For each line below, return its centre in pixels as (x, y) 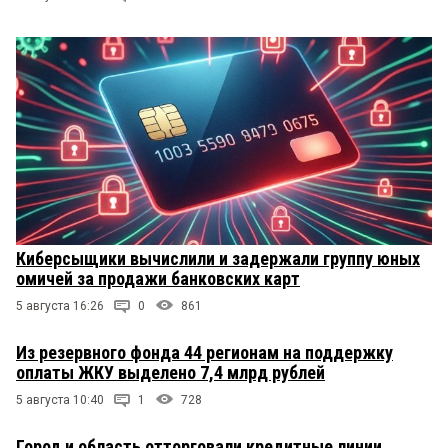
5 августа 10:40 (60, 400)
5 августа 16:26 (60, 306)
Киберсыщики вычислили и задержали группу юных (218, 259)
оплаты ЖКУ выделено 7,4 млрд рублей (170, 373)
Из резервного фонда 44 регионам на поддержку (204, 353)
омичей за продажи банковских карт (158, 279)
